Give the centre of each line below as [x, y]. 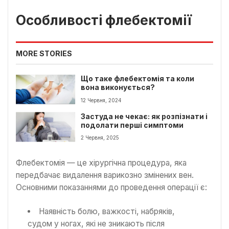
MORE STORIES [44, 54]
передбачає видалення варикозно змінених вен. [105, 175]
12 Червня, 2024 [101, 100]
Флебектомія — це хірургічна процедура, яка [101, 163]
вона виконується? [118, 88]
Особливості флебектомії [104, 20]
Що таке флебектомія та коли [138, 79]
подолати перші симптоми [132, 125]
